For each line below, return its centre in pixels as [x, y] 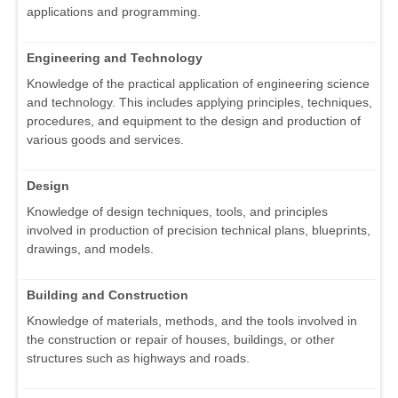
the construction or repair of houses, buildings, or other [181, 340]
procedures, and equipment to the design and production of [194, 121]
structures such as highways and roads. [138, 358]
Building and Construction [107, 295]
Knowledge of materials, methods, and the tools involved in [192, 321]
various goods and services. [105, 140]
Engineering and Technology [115, 58]
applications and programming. [114, 12]
